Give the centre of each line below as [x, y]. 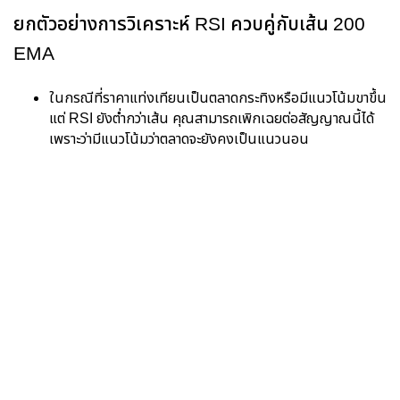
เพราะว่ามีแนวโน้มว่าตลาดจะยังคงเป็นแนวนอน [179, 139]
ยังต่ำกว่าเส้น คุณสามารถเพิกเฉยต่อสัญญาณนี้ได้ [233, 119]
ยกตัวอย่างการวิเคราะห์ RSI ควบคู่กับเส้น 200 [189, 25]
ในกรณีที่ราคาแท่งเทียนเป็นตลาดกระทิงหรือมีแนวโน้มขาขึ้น [218, 98]
